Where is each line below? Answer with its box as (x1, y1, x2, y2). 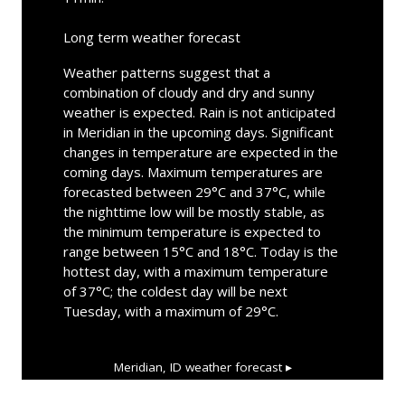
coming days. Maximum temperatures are (62, 162, 323, 181)
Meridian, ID (113, 358, 182, 375)
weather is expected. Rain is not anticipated (62, 102, 335, 121)
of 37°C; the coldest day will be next (62, 281, 287, 300)
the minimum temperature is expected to (62, 221, 321, 240)
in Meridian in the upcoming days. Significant (62, 122, 334, 141)
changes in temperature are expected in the (62, 142, 338, 161)
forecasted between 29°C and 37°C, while (62, 182, 325, 201)
